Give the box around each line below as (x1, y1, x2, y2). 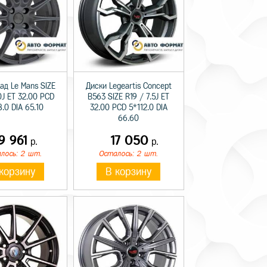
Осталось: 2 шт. (99, 149, 159, 157)
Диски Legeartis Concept (85, 81, 172, 91)
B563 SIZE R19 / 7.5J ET (88, 92, 170, 101)
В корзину (105, 166, 152, 177)
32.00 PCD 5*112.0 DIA (89, 103, 167, 112)
